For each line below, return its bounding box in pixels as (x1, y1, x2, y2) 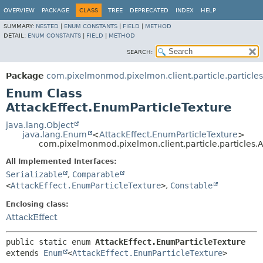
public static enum (6, 237, 95, 247)
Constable (170, 181, 213, 190)
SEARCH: (127, 49, 153, 55)
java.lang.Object (6, 120, 73, 130)
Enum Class (6, 86, 82, 100)
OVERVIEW (4, 7, 35, 14)
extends (6, 248, 43, 258)
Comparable (72, 170, 119, 179)
